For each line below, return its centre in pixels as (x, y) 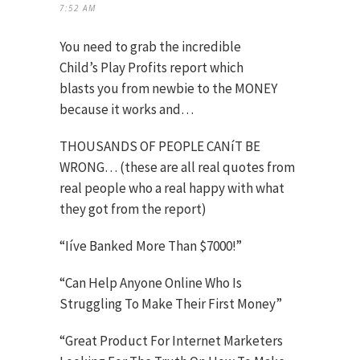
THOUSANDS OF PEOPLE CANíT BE (160, 147)
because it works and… (127, 110)
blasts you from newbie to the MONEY (168, 89)
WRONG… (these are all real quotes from (177, 168)
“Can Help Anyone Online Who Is (151, 283)
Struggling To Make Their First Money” (171, 304)
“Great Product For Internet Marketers (171, 341)
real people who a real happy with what (172, 188)
